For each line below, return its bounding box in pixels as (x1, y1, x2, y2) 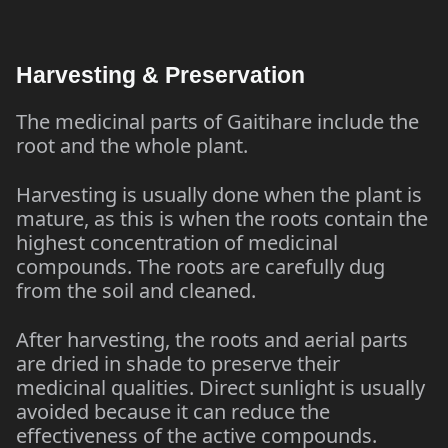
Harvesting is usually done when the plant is (16, 181, 422, 208)
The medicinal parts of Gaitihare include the (16, 108, 419, 135)
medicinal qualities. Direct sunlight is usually (16, 374, 425, 401)
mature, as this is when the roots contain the (16, 205, 428, 232)
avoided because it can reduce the (16, 398, 330, 425)
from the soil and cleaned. (16, 277, 256, 304)
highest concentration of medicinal (16, 229, 338, 256)
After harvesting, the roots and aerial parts (16, 326, 408, 353)
